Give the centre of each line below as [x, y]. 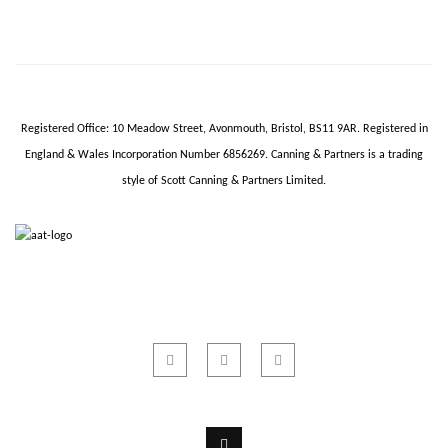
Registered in [395, 129]
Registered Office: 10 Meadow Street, [114, 129]
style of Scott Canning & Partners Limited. [224, 181]
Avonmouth [236, 129]
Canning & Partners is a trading [347, 155]
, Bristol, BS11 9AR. [313, 129]
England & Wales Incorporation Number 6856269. [148, 155]
